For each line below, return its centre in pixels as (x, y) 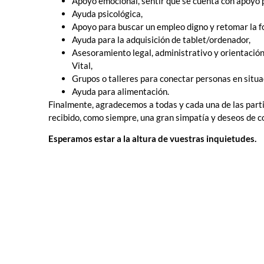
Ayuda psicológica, (107, 13)
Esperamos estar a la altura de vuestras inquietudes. (152, 139)
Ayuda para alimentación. (121, 91)
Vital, (82, 65)
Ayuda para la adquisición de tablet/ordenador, (161, 39)
